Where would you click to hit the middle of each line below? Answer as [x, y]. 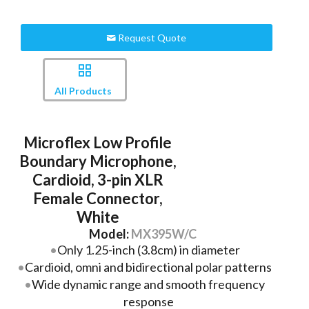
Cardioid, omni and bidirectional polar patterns [149, 267]
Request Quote [151, 37]
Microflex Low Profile [98, 143]
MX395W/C [163, 234]
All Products [83, 90]
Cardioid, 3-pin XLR [98, 180]
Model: [110, 234]
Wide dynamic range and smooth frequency [149, 285]
